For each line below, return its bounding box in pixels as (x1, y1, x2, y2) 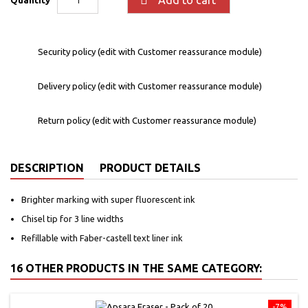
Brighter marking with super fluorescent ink (21, 194, 195, 204)
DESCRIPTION (10, 161, 84, 174)
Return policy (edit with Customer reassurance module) (38, 115, 256, 125)
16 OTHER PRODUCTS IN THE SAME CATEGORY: (10, 261, 262, 274)
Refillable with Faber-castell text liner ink (21, 232, 183, 243)
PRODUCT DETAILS (100, 161, 201, 174)
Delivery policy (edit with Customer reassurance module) (38, 80, 262, 91)
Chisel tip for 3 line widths (21, 213, 124, 223)
